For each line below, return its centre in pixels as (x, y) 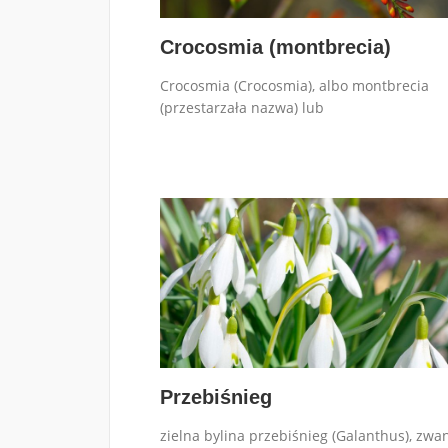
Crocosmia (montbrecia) (275, 46)
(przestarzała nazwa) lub (241, 107)
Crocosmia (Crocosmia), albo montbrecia (294, 85)
